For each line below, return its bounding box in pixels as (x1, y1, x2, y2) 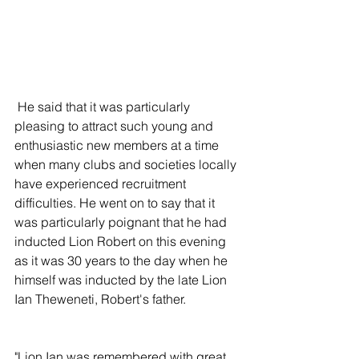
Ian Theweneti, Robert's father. (14, 290, 186, 307)
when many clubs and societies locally (14, 155, 240, 172)
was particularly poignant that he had (14, 213, 230, 230)
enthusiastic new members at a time (14, 136, 222, 153)
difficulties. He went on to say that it (14, 194, 218, 211)
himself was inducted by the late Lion (14, 271, 230, 288)
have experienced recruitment (14, 175, 189, 192)
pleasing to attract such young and (14, 117, 216, 134)
